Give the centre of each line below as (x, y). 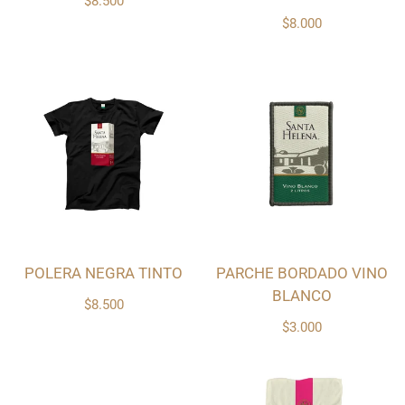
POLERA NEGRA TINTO (104, 273)
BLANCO (301, 296)
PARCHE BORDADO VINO (301, 273)
